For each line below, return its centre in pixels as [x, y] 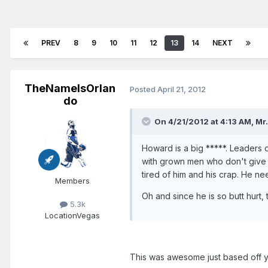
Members [72, 181]
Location [61, 216]
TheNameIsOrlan [70, 89]
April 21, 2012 [182, 89]
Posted [144, 89]
